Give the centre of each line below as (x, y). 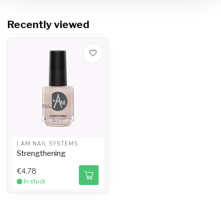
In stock (35, 182)
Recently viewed (48, 24)
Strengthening (41, 153)
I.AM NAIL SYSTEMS (47, 144)
